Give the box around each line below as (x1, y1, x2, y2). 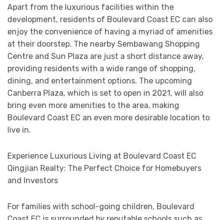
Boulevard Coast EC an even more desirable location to (7, 113, 210, 123)
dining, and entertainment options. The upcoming (7, 76, 192, 86)
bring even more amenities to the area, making (7, 101, 179, 110)
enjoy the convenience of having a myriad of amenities (7, 27, 213, 37)
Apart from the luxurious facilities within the (7, 2, 174, 12)
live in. (7, 125, 31, 135)
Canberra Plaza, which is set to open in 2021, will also (7, 88, 203, 98)
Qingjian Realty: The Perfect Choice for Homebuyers (7, 164, 201, 173)
